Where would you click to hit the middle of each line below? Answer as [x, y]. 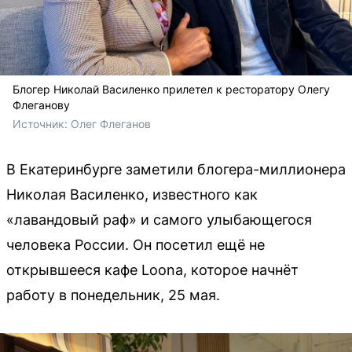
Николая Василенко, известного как [132, 194]
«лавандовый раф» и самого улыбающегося [159, 220]
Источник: [42, 124]
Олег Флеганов [111, 124]
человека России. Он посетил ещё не [136, 245]
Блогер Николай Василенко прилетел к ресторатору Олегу [171, 89]
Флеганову [41, 105]
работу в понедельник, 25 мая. [113, 295]
